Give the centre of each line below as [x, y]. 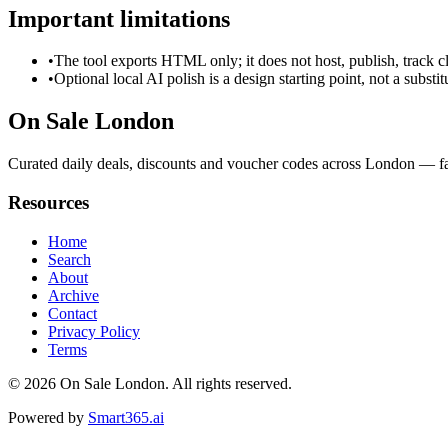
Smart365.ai [126, 417]
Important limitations [119, 18]
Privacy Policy [94, 331]
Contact [72, 313]
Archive [73, 295]
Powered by [46, 417]
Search [69, 259]
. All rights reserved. [228, 383]
